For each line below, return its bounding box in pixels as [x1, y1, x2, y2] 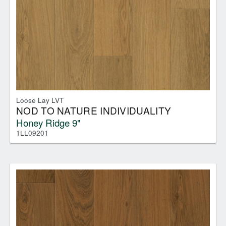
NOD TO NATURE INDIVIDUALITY [16, 103, 172, 117]
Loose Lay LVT [16, 95, 64, 105]
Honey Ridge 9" [16, 115, 81, 129]
